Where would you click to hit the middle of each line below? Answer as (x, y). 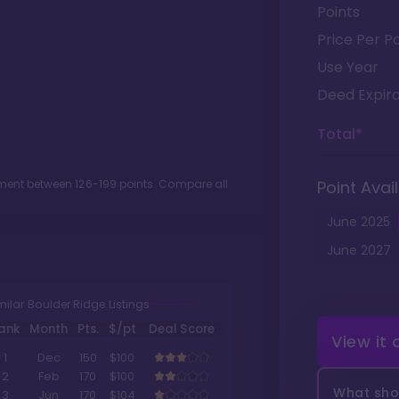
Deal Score (182, 330)
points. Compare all (172, 184)
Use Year (348, 67)
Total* (340, 134)
